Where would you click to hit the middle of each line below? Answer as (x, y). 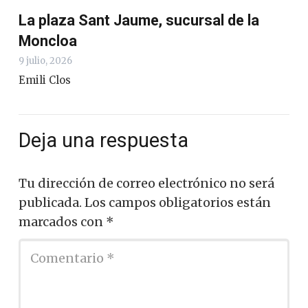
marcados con (62, 222)
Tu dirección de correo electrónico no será (146, 184)
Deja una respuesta (106, 141)
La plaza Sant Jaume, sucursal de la (139, 20)
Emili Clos (45, 80)
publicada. (50, 203)
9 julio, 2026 (45, 60)
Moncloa (48, 41)
